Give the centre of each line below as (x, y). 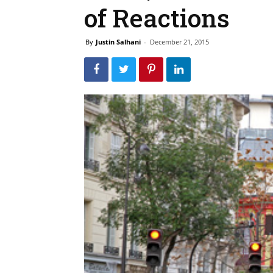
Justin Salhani (118, 42)
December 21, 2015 (179, 42)
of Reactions (157, 18)
